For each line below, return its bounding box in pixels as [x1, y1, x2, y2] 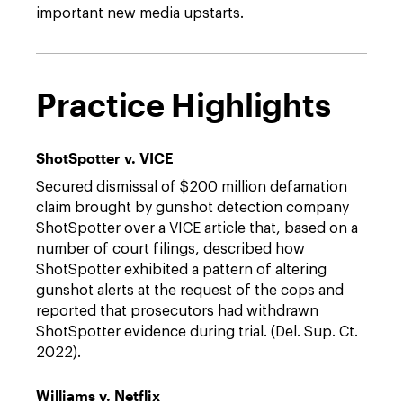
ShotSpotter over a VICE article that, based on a [36, 221, 358, 237]
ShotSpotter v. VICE [36, 149, 174, 167]
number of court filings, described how [36, 242, 305, 257]
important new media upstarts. [36, 6, 244, 22]
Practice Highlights [36, 85, 331, 124]
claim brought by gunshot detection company [36, 201, 349, 216]
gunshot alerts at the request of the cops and [36, 283, 344, 299]
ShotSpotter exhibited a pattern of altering [36, 263, 327, 278]
